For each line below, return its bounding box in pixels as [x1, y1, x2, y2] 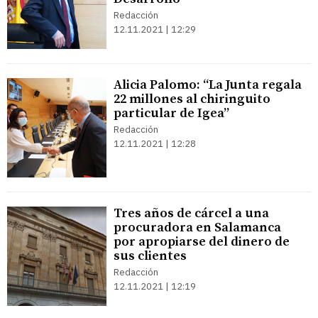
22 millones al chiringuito [114, 91, 270, 107]
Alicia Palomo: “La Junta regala [114, 77, 302, 93]
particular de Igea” [114, 105, 229, 121]
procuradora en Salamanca [114, 219, 281, 236]
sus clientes [114, 248, 187, 264]
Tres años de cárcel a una [114, 205, 269, 221]
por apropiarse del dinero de [114, 234, 290, 250]
